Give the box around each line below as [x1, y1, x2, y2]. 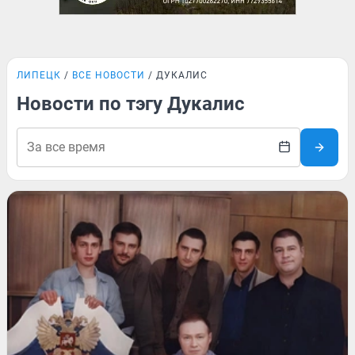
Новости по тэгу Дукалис [17, 93, 245, 115]
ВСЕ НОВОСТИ [72, 70, 145, 81]
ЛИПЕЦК [17, 70, 61, 81]
